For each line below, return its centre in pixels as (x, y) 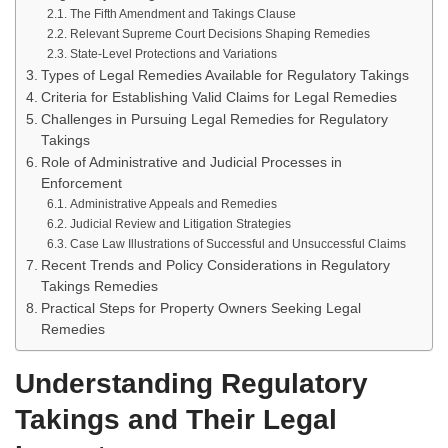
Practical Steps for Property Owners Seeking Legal (200, 308)
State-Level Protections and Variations (173, 54)
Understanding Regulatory (191, 383)
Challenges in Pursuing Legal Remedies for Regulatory (214, 119)
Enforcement (81, 183)
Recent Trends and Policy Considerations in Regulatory (215, 265)
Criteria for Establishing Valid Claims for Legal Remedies (218, 97)
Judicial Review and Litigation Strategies (180, 224)
